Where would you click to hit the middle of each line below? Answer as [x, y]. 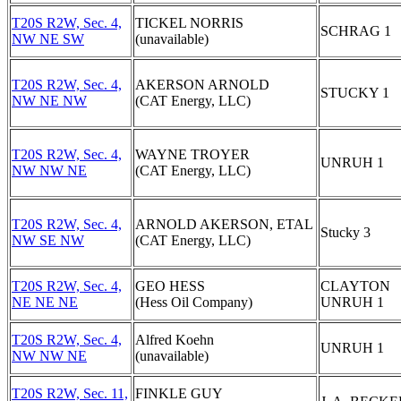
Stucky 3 [346, 232]
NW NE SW [48, 39]
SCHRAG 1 [356, 31]
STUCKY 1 [355, 93]
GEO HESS [170, 286]
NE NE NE [45, 302]
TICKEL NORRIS [189, 23]
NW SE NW [48, 240]
